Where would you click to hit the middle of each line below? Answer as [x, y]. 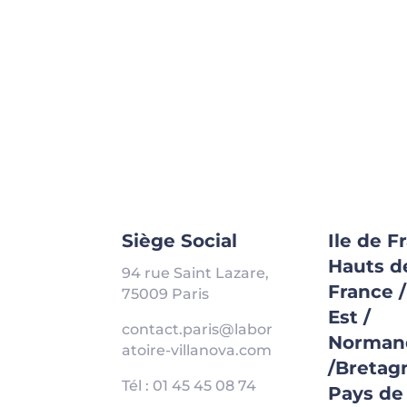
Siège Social [180, 241]
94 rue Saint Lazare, [196, 273]
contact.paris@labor [198, 330]
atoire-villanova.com [197, 351]
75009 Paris [166, 294]
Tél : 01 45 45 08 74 [189, 386]
